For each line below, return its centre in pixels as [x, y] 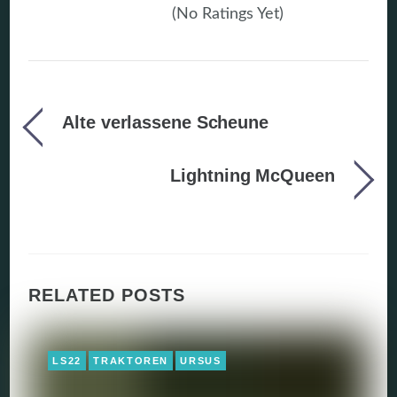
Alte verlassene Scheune [165, 122]
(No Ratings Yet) [225, 14]
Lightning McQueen [253, 175]
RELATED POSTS [107, 296]
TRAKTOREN [131, 361]
